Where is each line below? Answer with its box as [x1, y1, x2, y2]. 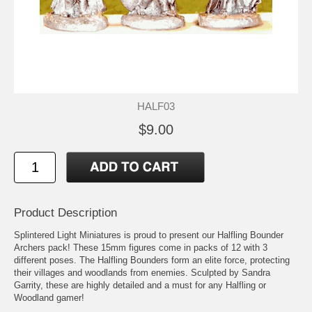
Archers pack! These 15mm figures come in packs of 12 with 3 [14, 242, 267, 253]
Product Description [14, 205, 117, 219]
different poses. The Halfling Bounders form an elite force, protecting [14, 254, 290, 265]
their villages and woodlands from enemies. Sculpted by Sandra [14, 267, 270, 278]
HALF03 [137, 100, 175, 112]
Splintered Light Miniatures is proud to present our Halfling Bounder [14, 229, 283, 240]
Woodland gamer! [14, 292, 84, 303]
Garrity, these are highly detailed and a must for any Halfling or [14, 279, 266, 290]
